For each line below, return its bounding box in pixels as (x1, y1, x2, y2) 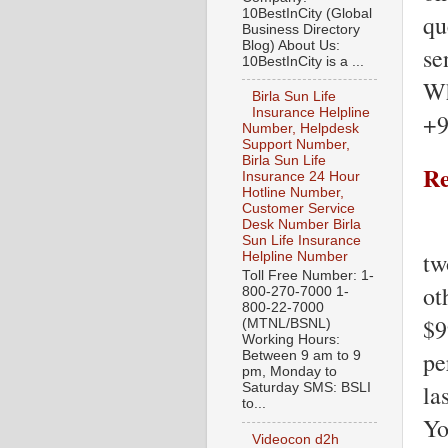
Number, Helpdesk (242, 121, 359, 137)
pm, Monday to (242, 364, 337, 380)
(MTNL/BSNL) (242, 316, 331, 332)
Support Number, (242, 137, 350, 153)
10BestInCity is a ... (242, 53, 364, 69)
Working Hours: (242, 332, 340, 348)
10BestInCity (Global (242, 5, 372, 21)
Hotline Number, (242, 185, 344, 201)
